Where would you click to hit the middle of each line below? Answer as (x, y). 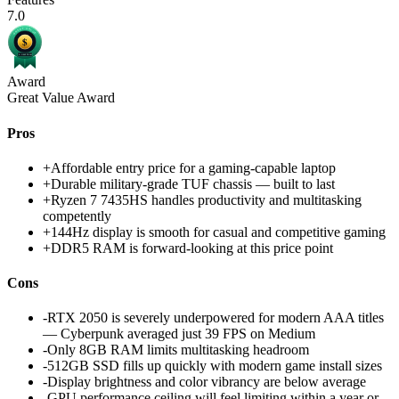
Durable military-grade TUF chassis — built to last (193, 183)
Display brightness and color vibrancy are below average (207, 382)
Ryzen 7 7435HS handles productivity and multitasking (206, 199)
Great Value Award (61, 98)
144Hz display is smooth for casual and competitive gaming (218, 232)
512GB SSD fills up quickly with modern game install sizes (215, 366)
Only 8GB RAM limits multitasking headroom (178, 350)
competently (77, 216)
